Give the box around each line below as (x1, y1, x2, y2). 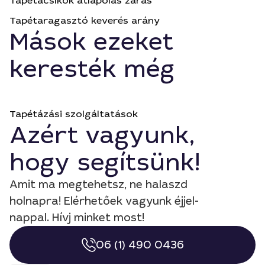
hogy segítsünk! (9, 147, 200, 178)
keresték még (9, 54, 175, 85)
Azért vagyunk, (9, 120, 195, 151)
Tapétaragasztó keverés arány (9, 14, 160, 27)
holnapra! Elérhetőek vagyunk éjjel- (9, 194, 199, 208)
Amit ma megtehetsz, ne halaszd (9, 177, 188, 192)
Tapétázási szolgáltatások (9, 108, 138, 120)
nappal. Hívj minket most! (9, 211, 144, 225)
